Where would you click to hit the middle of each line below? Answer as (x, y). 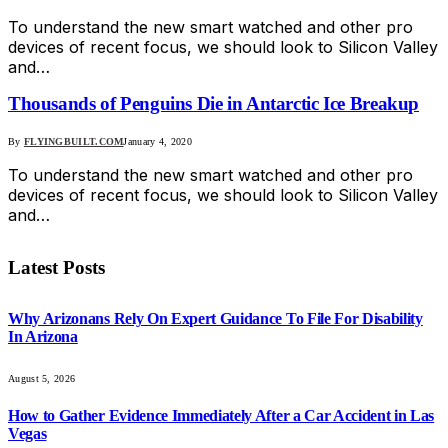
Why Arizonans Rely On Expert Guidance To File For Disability (215, 319)
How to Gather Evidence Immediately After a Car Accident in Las (221, 415)
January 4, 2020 (157, 141)
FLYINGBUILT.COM (73, 141)
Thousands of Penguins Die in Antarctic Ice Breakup (213, 104)
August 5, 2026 (42, 378)
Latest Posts (56, 267)
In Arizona (43, 337)
